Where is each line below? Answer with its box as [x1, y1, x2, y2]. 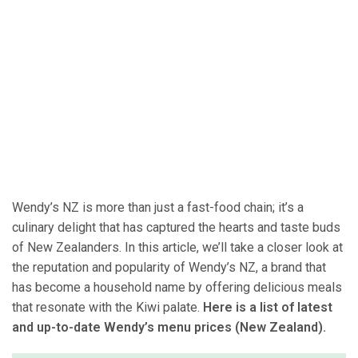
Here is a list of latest [203, 300, 332, 316]
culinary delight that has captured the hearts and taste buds [12, 220, 340, 236]
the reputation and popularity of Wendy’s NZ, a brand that [12, 260, 326, 276]
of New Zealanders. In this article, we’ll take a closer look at [12, 240, 343, 256]
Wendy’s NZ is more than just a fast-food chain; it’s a [12, 200, 304, 216]
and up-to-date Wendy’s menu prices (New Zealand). [12, 320, 326, 336]
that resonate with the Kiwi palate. [12, 300, 203, 316]
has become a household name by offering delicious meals [12, 280, 342, 296]
